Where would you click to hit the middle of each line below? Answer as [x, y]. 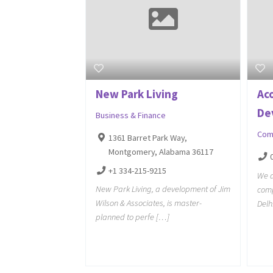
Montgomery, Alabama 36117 [161, 151]
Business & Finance [131, 115]
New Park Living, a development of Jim [163, 189]
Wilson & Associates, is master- [149, 203]
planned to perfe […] [133, 217]
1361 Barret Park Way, [147, 137]
